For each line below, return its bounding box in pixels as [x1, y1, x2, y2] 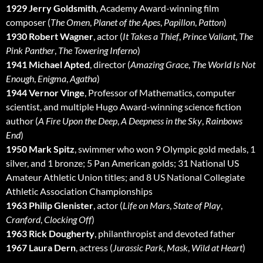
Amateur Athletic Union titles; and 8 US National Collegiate [6, 171, 245, 183]
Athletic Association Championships [6, 186, 153, 197]
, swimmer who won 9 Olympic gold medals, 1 [75, 143, 255, 155]
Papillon [162, 16, 195, 28]
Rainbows [205, 115, 242, 127]
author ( [6, 115, 38, 127]
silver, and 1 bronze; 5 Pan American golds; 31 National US [6, 157, 239, 169]
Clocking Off [44, 214, 92, 225]
